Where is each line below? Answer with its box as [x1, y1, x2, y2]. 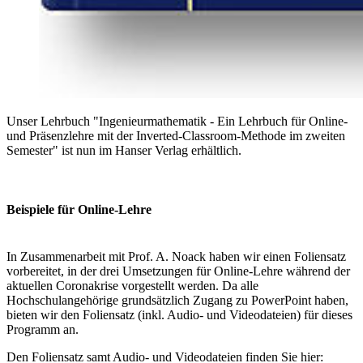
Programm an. [6, 322, 79, 336]
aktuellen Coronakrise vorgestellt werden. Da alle [6, 278, 258, 293]
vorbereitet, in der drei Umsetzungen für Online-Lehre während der [6, 263, 350, 278]
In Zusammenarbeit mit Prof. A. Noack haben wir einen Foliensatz [6, 249, 346, 263]
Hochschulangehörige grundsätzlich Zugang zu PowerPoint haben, [6, 293, 348, 307]
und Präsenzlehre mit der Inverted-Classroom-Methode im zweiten [6, 129, 345, 143]
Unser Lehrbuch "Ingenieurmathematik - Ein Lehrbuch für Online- [6, 114, 348, 129]
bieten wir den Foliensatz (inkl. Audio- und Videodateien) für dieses [6, 307, 352, 322]
